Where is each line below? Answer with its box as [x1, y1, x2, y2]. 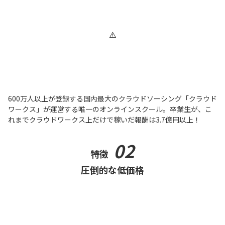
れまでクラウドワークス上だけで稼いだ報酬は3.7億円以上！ [8, 114, 200, 125]
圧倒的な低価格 [81, 163, 144, 176]
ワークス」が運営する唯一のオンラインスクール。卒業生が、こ [8, 103, 212, 114]
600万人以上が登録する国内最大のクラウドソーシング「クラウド [8, 93, 217, 103]
